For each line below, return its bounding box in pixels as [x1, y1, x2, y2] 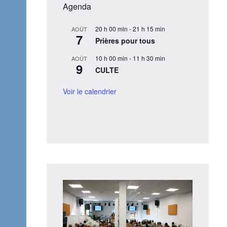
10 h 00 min [95, 53, 128, 62]
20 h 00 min [95, 24, 128, 33]
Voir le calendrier [63, 86, 117, 96]
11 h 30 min [133, 53, 165, 62]
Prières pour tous [95, 35, 155, 46]
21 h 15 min [133, 24, 165, 33]
